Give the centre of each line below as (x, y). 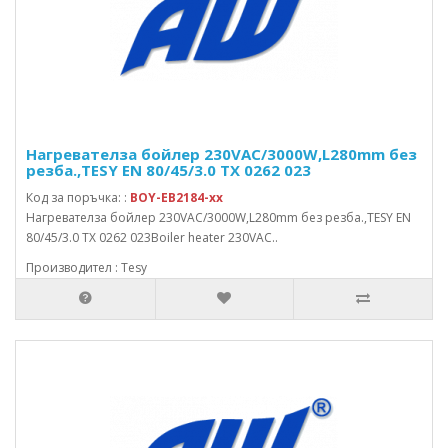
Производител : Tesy (86, 267)
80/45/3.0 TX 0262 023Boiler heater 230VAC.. (152, 237)
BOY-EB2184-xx (176, 197)
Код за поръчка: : (78, 197)
